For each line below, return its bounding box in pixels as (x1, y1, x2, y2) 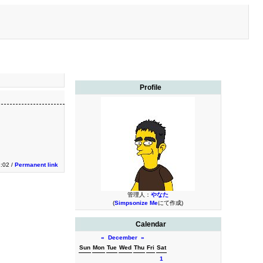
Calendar (135, 220, 166, 228)
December (108, 234, 137, 241)
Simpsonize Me (114, 200, 158, 206)
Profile (140, 83, 162, 92)
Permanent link (15, 161, 58, 168)
